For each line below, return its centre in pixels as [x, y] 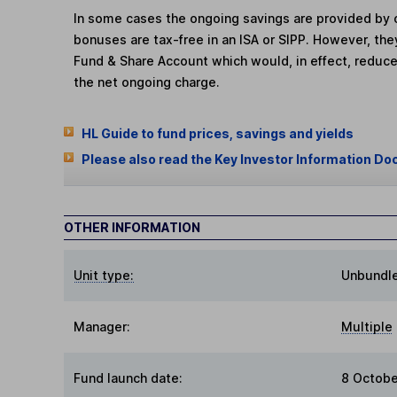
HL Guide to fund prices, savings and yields [217, 133]
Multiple [367, 327]
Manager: [102, 327]
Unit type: [104, 276]
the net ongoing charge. [147, 82]
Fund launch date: [128, 378]
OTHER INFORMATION [132, 228]
